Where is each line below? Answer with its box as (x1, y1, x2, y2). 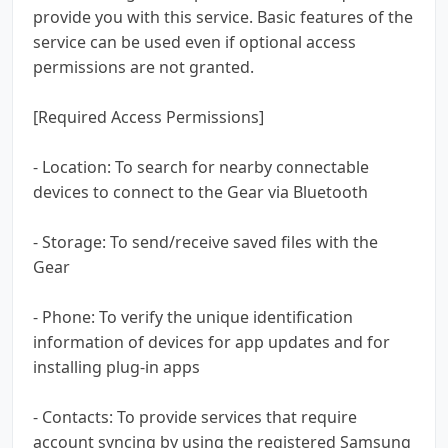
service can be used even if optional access (33, 30, 356, 53)
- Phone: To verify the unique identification (33, 305, 353, 328)
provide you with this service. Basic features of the (33, 5, 413, 28)
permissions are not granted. (33, 55, 254, 78)
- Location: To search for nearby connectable (33, 155, 369, 178)
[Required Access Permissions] (33, 105, 264, 128)
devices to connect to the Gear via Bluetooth (33, 180, 368, 203)
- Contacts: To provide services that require (33, 405, 357, 428)
